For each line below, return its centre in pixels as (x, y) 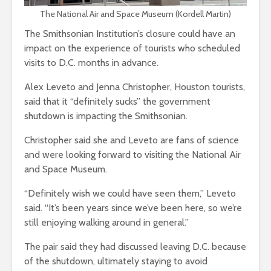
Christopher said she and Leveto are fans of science (132, 140)
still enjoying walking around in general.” (106, 222)
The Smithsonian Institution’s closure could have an (130, 33)
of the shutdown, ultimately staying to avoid (116, 261)
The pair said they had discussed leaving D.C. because (135, 246)
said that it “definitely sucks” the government (117, 101)
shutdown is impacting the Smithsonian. (106, 116)
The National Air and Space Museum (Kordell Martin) (135, 14)
